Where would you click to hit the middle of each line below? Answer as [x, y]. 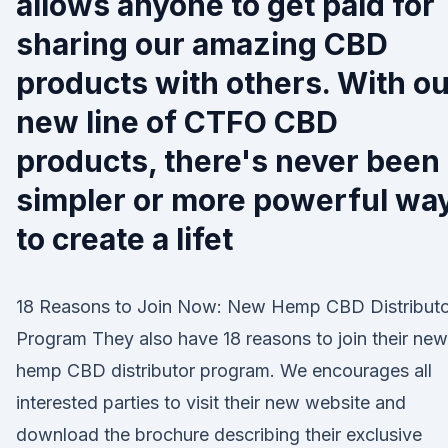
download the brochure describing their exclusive [219, 434]
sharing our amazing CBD [202, 44]
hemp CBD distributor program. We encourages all [224, 370]
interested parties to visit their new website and [211, 402]
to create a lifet [124, 239]
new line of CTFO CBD [177, 122]
